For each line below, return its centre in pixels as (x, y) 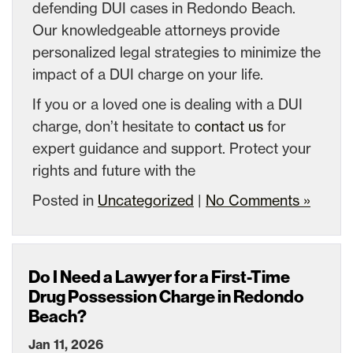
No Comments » (258, 200)
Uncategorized (146, 200)
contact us (229, 126)
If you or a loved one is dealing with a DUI (167, 104)
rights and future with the (114, 170)
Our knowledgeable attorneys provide (156, 30)
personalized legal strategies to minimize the (176, 52)
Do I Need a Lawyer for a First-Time (159, 277)
